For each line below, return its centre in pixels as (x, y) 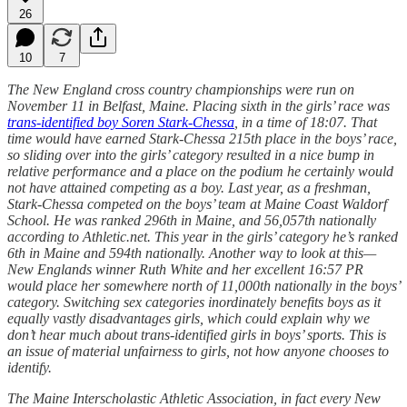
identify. (30, 367)
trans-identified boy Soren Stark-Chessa (121, 122)
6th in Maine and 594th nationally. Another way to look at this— (192, 253)
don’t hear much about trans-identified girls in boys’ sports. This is (197, 334)
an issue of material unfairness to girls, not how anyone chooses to (198, 351)
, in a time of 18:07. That (306, 122)
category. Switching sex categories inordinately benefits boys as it (194, 302)
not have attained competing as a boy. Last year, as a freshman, (189, 187)
